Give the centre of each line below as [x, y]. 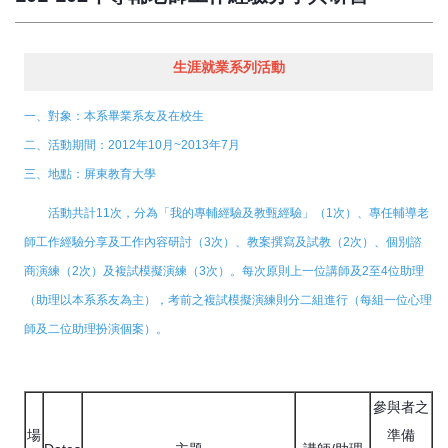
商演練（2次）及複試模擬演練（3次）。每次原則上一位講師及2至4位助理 [224, 271]
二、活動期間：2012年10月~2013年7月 [132, 145]
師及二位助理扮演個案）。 [96, 329]
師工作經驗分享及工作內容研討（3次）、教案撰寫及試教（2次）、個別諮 [223, 242]
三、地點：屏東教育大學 [90, 174]
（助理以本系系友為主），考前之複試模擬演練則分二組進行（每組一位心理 [228, 300]
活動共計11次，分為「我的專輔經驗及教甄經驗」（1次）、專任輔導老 [226, 213]
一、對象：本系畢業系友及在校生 [114, 116]
